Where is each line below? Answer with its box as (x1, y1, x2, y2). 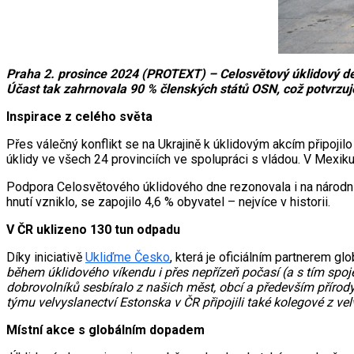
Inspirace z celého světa (6, 109, 153, 125)
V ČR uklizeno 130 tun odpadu (6, 222, 180, 238)
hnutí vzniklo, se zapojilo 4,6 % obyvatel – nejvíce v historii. (6, 194, 330, 210)
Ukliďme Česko (85, 250, 170, 265)
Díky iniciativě (6, 250, 85, 265)
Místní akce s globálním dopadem (6, 322, 205, 338)
